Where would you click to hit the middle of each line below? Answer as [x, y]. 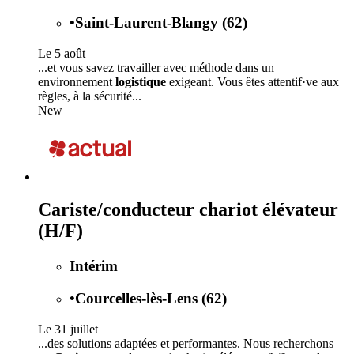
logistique [141, 81]
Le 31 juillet [68, 329]
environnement [77, 81]
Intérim [94, 266]
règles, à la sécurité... [90, 96]
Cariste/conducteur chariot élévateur [188, 210]
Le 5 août [62, 53]
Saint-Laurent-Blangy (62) [161, 22]
